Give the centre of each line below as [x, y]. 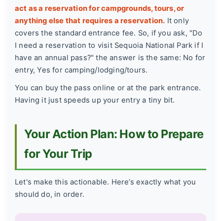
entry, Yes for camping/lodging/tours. [81, 70]
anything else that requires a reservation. [90, 21]
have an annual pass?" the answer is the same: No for [110, 58]
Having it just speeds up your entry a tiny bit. [95, 100]
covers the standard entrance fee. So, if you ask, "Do [109, 33]
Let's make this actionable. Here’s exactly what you [106, 182]
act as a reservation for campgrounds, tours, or [100, 9]
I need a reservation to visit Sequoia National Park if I [109, 46]
